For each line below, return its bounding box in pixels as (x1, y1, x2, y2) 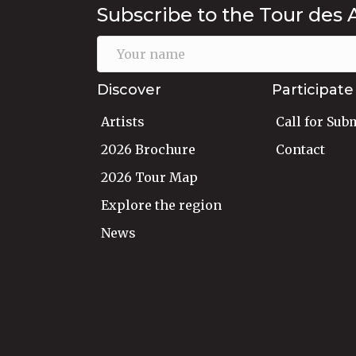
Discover (97, 81, 161, 99)
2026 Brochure (101, 141, 195, 158)
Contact (276, 141, 325, 158)
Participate (272, 81, 354, 99)
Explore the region (101, 197, 222, 214)
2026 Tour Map (101, 169, 198, 186)
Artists (101, 114, 145, 130)
